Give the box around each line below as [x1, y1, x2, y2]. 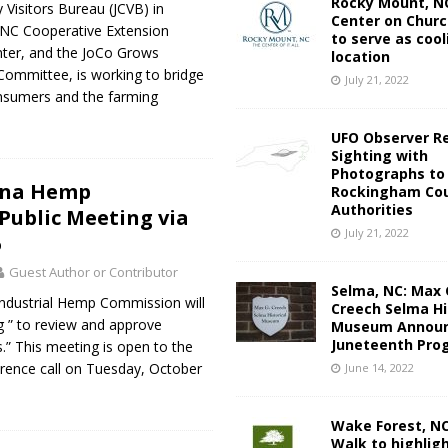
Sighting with [330, 145, 428, 165]
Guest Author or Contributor [8, 262, 178, 281]
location [330, 46, 390, 66]
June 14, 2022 [344, 359, 414, 375]
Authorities [330, 199, 413, 219]
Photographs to [330, 163, 445, 183]
